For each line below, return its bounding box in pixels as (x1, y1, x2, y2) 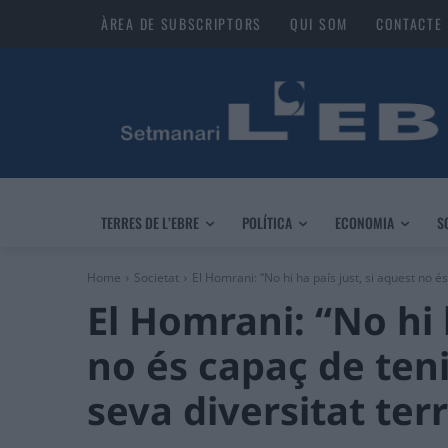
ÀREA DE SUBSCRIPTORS (101, 13, 262, 34)
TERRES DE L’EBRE (101, 212, 199, 234)
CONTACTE (375, 13, 443, 34)
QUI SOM (290, 13, 348, 34)
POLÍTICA (242, 212, 292, 234)
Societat (134, 269, 179, 287)
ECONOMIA (335, 212, 394, 234)
